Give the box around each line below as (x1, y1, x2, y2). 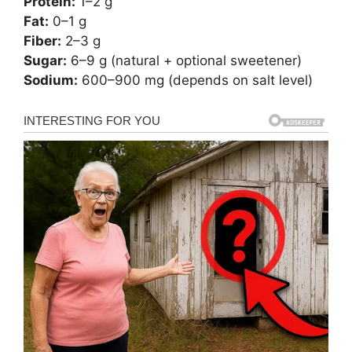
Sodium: (24, 71, 78, 88)
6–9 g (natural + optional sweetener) (67, 52, 302, 68)
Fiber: (24, 32, 61, 49)
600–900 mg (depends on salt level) (78, 71, 313, 88)
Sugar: (24, 52, 67, 68)
